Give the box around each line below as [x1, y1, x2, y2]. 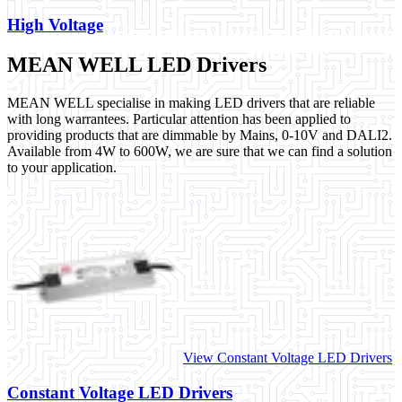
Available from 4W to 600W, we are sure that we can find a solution [7, 144, 392, 160]
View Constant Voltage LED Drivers [183, 350, 392, 366]
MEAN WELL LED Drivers [7, 53, 267, 77]
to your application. [7, 160, 117, 176]
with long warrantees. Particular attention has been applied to [7, 111, 351, 127]
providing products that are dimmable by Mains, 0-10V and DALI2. [7, 127, 392, 144]
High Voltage [7, 15, 103, 35]
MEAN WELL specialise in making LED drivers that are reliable [7, 95, 375, 111]
